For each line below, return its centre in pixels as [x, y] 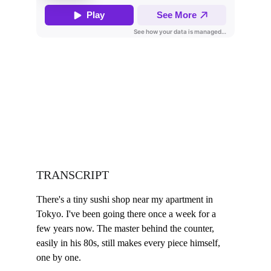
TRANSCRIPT [73, 175]
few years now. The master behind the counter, [126, 228]
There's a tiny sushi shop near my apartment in [126, 199]
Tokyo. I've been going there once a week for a [127, 214]
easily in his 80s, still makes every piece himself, [129, 243]
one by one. [59, 257]
